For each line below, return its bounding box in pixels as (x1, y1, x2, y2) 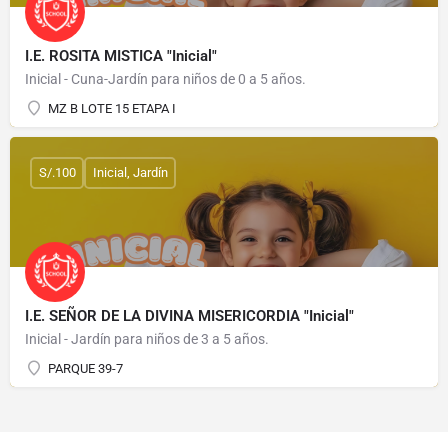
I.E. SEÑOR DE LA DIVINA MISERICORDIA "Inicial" (25, 306, 354, 325)
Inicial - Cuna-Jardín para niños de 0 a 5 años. (25, 70, 306, 87)
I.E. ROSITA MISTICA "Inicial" (25, 46, 217, 65)
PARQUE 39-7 (48, 360, 123, 376)
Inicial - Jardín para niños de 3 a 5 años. (25, 330, 269, 347)
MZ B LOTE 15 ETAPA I (48, 100, 176, 116)
